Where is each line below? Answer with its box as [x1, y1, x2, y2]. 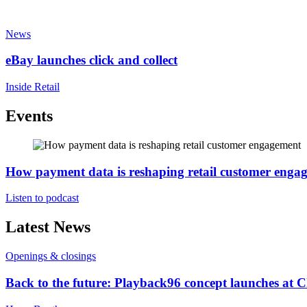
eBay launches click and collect [5, 53, 177, 68]
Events [5, 107, 53, 125]
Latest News [5, 218, 90, 236]
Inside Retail [5, 81, 60, 93]
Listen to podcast [5, 192, 79, 204]
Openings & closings [5, 250, 96, 262]
